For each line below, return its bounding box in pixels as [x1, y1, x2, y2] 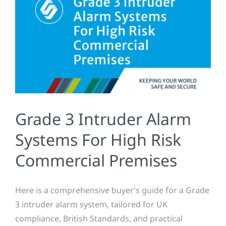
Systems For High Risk [15, 128, 181, 150]
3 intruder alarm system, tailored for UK [15, 198, 167, 210]
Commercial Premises [15, 149, 177, 171]
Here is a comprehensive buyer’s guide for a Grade [15, 184, 209, 196]
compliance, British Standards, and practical [15, 212, 183, 224]
